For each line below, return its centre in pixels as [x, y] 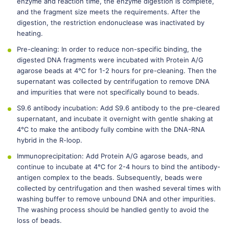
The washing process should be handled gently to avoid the [113, 210]
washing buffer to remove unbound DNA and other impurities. [116, 199]
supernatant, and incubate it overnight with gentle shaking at [115, 119]
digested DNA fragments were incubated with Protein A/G [110, 60]
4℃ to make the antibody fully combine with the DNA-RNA [111, 129]
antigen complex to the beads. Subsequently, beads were [110, 177]
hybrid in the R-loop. [50, 140]
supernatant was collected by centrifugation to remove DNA [113, 81]
